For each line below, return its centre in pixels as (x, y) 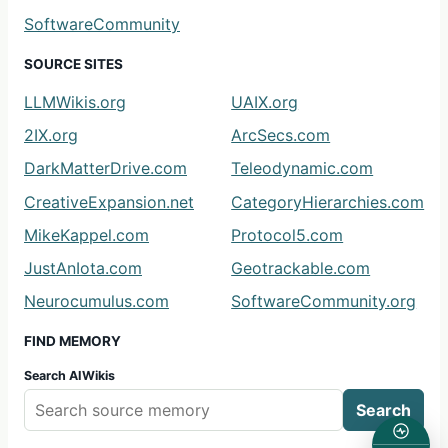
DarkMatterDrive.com (105, 168)
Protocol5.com (287, 234)
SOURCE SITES (73, 64)
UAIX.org (265, 101)
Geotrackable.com (301, 267)
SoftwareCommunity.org (324, 301)
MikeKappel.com (86, 234)
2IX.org (51, 135)
